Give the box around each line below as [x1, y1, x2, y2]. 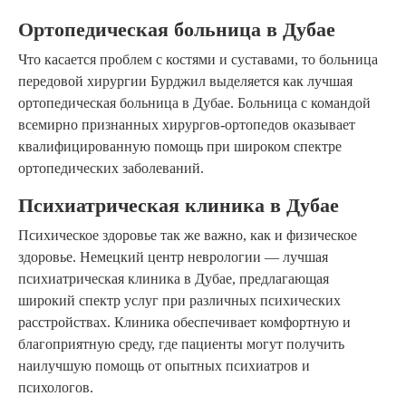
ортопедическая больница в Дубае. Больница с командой [18, 95, 371, 111]
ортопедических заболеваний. [18, 160, 204, 177]
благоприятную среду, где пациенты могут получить [18, 336, 344, 353]
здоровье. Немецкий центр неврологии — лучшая [18, 249, 328, 266]
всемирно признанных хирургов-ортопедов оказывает [18, 117, 355, 133]
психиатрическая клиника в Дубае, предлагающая [18, 271, 329, 287]
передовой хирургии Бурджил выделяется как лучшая [18, 73, 353, 90]
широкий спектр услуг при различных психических [18, 293, 341, 309]
